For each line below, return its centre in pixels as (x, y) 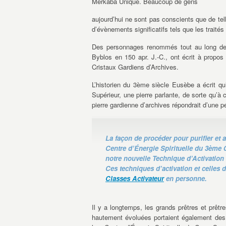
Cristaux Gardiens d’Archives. (135, 67)
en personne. (185, 178)
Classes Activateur (135, 178)
